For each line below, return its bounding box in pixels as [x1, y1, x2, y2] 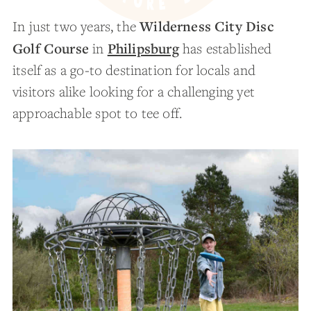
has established [178, 40, 272, 58]
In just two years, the [12, 17, 140, 35]
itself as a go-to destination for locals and [12, 61, 255, 79]
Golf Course [12, 39, 89, 58]
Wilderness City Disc [140, 17, 274, 35]
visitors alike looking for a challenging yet [12, 83, 255, 101]
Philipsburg [107, 39, 179, 58]
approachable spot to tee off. [12, 104, 183, 122]
